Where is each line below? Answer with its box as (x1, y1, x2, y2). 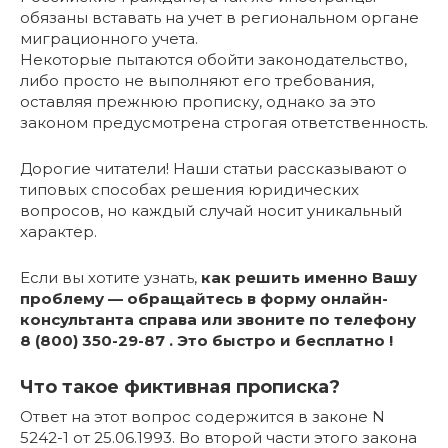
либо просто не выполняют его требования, (20, 70, 374, 90)
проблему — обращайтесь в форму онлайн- (20, 288, 388, 308)
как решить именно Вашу (201, 267, 417, 287)
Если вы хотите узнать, (20, 267, 201, 287)
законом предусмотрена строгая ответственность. (20, 112, 428, 132)
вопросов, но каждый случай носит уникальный (20, 200, 402, 220)
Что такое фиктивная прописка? (20, 375, 340, 398)
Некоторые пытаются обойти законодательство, (20, 49, 407, 69)
